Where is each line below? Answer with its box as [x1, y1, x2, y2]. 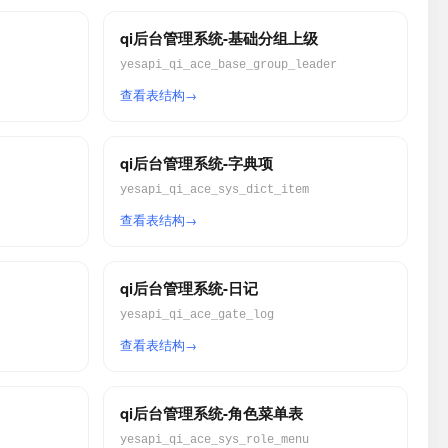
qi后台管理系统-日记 [119, 277, 258, 299]
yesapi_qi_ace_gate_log [119, 308, 274, 322]
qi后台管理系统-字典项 [119, 152, 273, 174]
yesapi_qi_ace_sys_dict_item [119, 183, 309, 197]
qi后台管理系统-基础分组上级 [119, 27, 318, 49]
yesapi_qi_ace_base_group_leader [119, 58, 337, 72]
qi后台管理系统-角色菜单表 [119, 402, 303, 424]
